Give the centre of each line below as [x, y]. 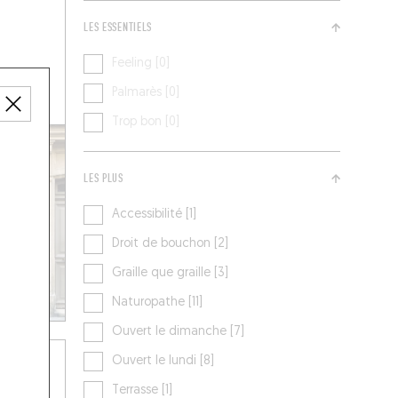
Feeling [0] [141, 64]
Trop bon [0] [146, 123]
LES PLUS [103, 179]
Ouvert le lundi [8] [163, 362]
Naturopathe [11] [158, 303]
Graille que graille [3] [171, 274]
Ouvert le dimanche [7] [179, 332]
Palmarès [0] [146, 93]
